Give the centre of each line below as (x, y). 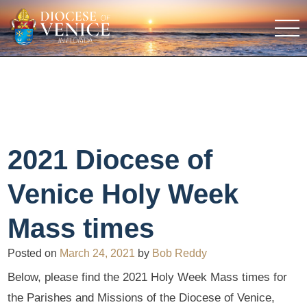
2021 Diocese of (110, 159)
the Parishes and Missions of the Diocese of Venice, (142, 298)
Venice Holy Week (123, 194)
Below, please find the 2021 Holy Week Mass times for (148, 278)
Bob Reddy (180, 253)
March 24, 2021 (98, 253)
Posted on (34, 253)
